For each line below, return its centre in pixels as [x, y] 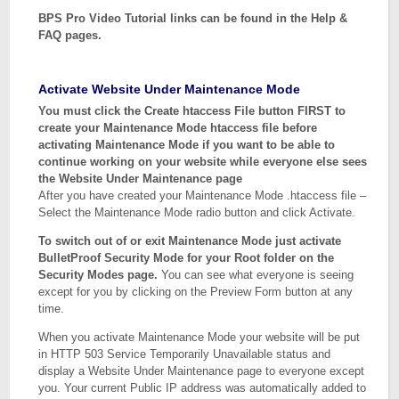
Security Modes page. [98, 275]
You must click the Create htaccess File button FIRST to [192, 111]
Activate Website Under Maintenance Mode [170, 89]
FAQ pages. [70, 35]
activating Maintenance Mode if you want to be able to [187, 145]
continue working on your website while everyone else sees [203, 162]
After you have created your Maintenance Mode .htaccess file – [203, 195]
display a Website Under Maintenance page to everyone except [202, 371]
